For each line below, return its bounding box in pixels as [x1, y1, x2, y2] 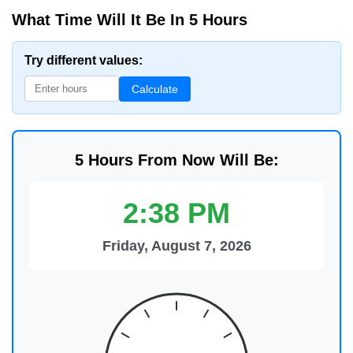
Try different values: [24, 54, 143, 67]
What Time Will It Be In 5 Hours [12, 11, 247, 28]
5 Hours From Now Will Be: [74, 151, 279, 169]
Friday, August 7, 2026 [102, 238, 251, 254]
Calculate [132, 82, 178, 95]
